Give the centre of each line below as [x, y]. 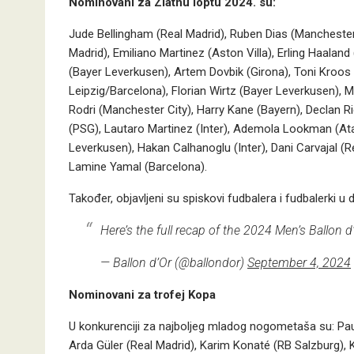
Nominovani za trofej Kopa [142, 295]
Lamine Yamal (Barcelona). [138, 167]
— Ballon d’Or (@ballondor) [174, 263]
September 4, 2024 [299, 263]
